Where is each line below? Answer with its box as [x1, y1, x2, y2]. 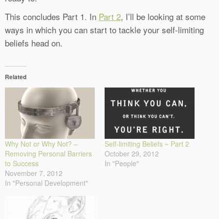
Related [5, 72, 26, 82]
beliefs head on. [5, 37, 63, 49]
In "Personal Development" [5, 178, 88, 188]
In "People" [105, 158, 139, 169]
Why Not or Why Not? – [5, 139, 78, 149]
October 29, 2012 [105, 149, 159, 159]
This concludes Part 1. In [5, 10, 99, 23]
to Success [5, 158, 39, 169]
